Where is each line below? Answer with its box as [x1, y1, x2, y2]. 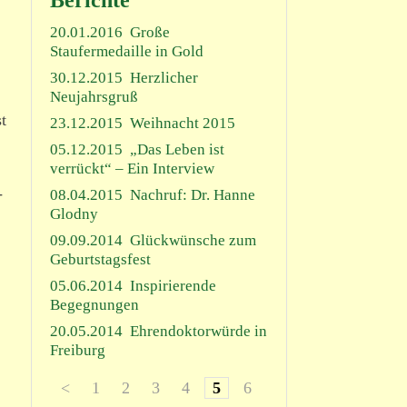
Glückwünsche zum [129, 232, 256, 249]
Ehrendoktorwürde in [129, 323, 267, 340]
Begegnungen [49, 296, 139, 313]
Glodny [49, 205, 98, 223]
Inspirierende [129, 277, 216, 294]
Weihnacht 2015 [129, 114, 235, 132]
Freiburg [49, 342, 105, 359]
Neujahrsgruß [49, 88, 138, 105]
